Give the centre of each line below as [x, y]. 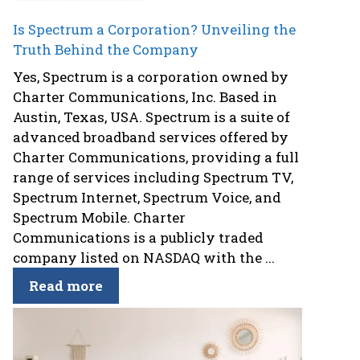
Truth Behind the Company [106, 50]
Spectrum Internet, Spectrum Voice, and [147, 197]
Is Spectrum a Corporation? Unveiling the [154, 30]
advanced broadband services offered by [151, 137]
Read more [66, 285]
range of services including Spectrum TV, [153, 177]
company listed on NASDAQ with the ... [144, 257]
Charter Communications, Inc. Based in [145, 96]
